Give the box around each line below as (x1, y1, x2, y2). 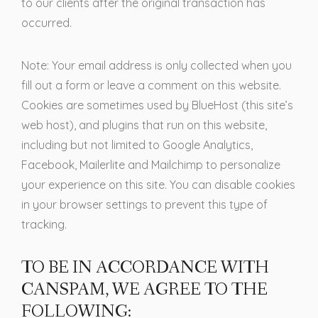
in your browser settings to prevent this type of (21, 197, 268, 212)
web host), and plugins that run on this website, (21, 118, 267, 133)
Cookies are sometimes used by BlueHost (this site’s (21, 98, 293, 113)
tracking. (21, 217, 67, 232)
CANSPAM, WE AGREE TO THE (21, 279, 268, 302)
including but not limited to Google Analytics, (21, 138, 253, 153)
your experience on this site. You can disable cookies (21, 177, 295, 192)
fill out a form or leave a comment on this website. (21, 78, 281, 93)
